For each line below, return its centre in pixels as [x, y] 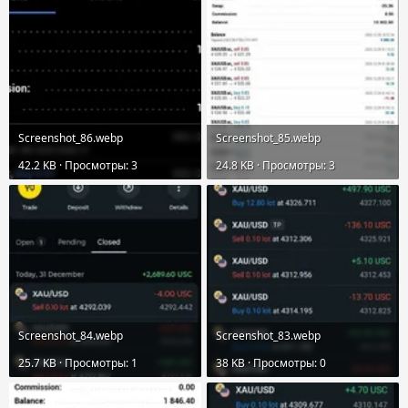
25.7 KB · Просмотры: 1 [78, 363]
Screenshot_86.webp [71, 138]
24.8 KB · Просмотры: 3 [275, 166]
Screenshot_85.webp [268, 138]
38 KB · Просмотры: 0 [271, 363]
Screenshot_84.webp [71, 336]
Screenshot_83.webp [268, 336]
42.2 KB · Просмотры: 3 [78, 166]
